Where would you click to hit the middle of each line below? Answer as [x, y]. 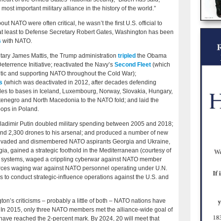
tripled [127, 56]
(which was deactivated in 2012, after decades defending [79, 83]
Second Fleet [133, 65]
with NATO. [17, 41]
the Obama [151, 56]
